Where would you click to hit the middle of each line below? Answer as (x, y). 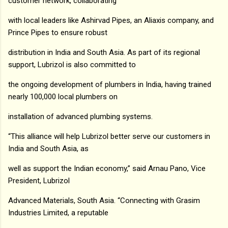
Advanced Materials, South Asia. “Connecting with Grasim (104, 200)
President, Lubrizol (39, 180)
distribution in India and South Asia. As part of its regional (104, 52)
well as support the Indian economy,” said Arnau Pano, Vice (107, 168)
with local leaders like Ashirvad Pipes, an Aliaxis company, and (111, 20)
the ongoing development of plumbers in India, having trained (110, 84)
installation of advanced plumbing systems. (80, 116)
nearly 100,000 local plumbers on (63, 96)
